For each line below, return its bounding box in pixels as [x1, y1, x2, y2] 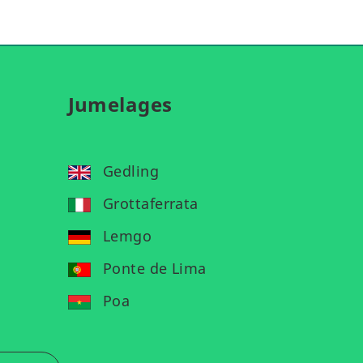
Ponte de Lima [102, 258, 207, 278]
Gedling [102, 160, 160, 181]
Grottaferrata [102, 193, 199, 213]
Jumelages [67, 90, 173, 117]
